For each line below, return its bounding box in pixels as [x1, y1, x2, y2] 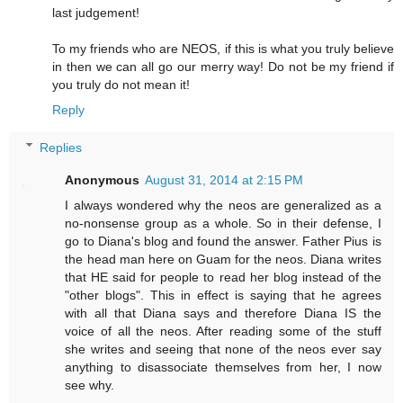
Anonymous [65, 172, 140, 187]
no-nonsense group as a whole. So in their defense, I [65, 215, 381, 230]
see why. [65, 377, 115, 392]
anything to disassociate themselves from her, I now [65, 359, 381, 374]
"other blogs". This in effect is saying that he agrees [65, 287, 381, 302]
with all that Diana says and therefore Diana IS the [65, 305, 381, 320]
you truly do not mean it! [52, 77, 190, 93]
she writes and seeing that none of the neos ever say [65, 341, 381, 356]
